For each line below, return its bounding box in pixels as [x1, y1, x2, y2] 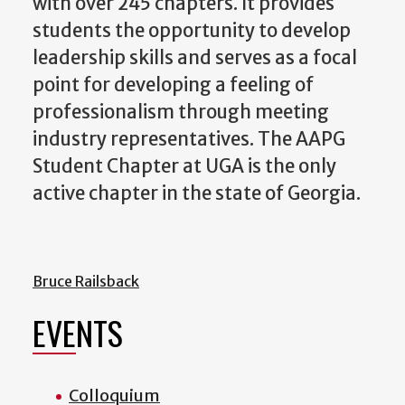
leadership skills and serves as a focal [33, 45, 357, 70]
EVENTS [33, 308, 123, 357]
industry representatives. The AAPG [33, 127, 345, 151]
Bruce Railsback [33, 272, 139, 291]
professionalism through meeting [33, 99, 329, 124]
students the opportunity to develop [33, 18, 351, 42]
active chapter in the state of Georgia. [33, 181, 364, 205]
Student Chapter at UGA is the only [33, 154, 336, 178]
